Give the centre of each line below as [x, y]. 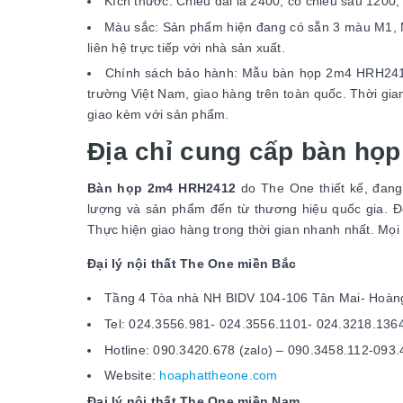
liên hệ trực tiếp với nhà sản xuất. [186, 47]
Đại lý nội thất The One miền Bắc [192, 264]
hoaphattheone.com [219, 376]
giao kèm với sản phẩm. [158, 115]
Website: [132, 376]
